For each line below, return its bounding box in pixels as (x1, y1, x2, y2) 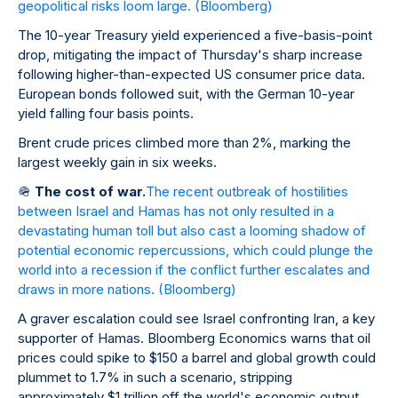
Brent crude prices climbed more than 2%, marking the (18, 134, 351, 152)
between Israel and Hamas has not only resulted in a (18, 203, 334, 220)
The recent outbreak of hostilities (146, 183, 348, 201)
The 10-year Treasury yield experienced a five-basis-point (18, 27, 372, 44)
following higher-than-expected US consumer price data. (18, 66, 365, 84)
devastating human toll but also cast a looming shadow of (18, 222, 366, 240)
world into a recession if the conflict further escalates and (18, 261, 370, 279)
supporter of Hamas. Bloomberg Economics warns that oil (18, 330, 370, 347)
